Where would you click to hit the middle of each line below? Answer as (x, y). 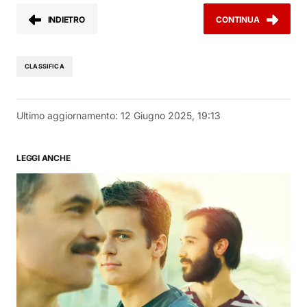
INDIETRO (66, 19)
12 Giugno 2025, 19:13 (171, 115)
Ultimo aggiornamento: (67, 115)
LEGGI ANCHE (44, 158)
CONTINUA (238, 19)
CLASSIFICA (45, 66)
